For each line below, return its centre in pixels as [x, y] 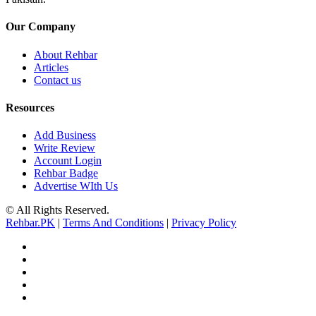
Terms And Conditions [113, 223]
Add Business [65, 135]
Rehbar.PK [30, 223]
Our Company [41, 27]
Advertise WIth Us [76, 186]
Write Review [65, 148]
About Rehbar [66, 54]
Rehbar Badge [66, 174]
